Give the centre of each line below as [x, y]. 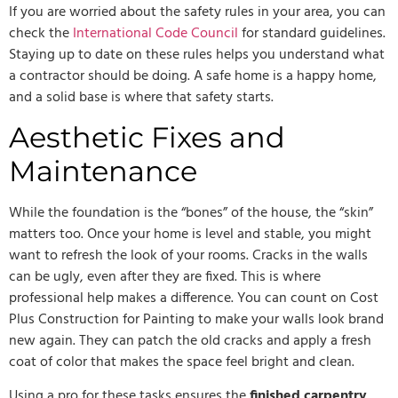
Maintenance [103, 171]
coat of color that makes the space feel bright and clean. [182, 362]
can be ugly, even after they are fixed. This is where [165, 277]
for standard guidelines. [312, 33]
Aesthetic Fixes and [147, 137]
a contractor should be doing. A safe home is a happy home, [193, 76]
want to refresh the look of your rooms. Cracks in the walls [188, 255]
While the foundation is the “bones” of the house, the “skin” [191, 213]
